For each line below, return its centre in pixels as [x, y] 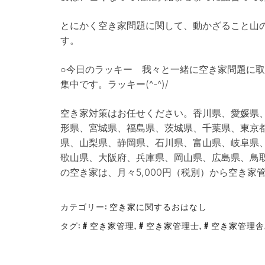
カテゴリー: [85, 206]
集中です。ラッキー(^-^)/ [114, 84]
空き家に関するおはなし [158, 206]
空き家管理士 [173, 225]
